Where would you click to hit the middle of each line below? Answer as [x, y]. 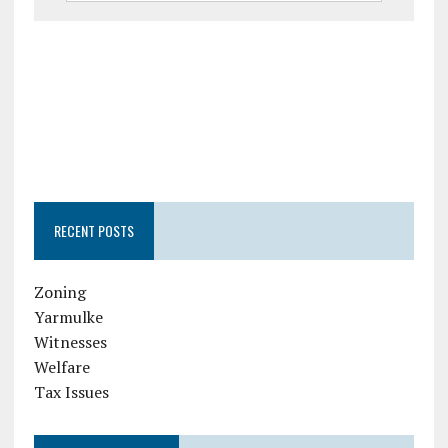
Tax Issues [71, 392]
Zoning [59, 292]
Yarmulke [68, 317]
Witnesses [70, 342]
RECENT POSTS [93, 231]
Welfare [61, 367]
